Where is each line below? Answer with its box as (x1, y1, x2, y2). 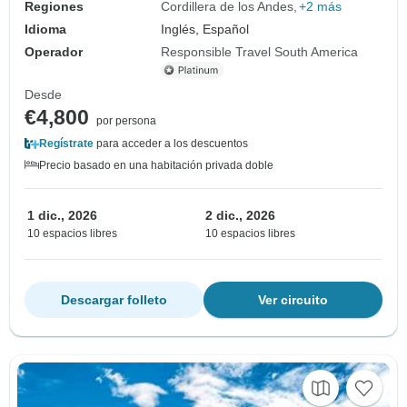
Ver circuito (258, 292, 328, 307)
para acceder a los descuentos (94, 136, 248, 150)
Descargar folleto (61, 292, 167, 307)
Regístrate (39, 136, 94, 150)
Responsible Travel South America (161, 44, 359, 59)
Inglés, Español (161, 21, 250, 36)
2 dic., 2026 (205, 207, 275, 223)
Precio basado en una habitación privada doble (39, 158, 273, 172)
